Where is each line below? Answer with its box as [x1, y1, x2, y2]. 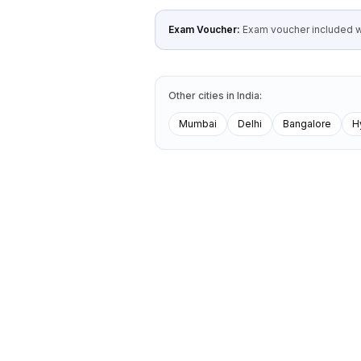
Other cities [168, 89, 226, 102]
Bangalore [283, 118, 331, 130]
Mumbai [179, 118, 217, 130]
